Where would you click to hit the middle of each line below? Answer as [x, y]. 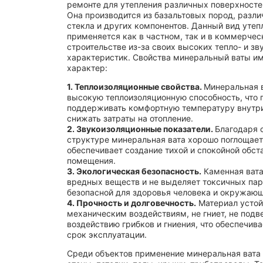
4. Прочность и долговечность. [131, 203]
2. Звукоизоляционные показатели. [141, 129]
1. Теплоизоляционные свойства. [135, 87]
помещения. [91, 161]
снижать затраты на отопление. [130, 118]
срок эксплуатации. [107, 235]
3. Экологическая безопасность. [134, 171]
